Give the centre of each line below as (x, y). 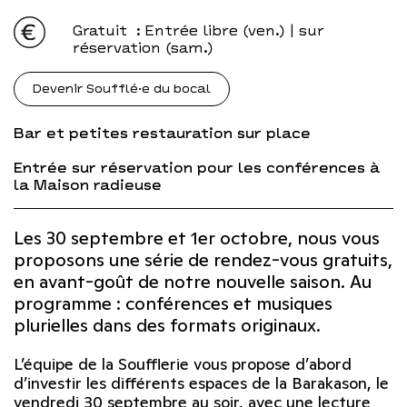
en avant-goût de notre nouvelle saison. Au (193, 282)
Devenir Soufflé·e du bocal (122, 89)
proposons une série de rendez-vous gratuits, (203, 260)
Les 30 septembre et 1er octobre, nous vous (197, 238)
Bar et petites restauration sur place (162, 134)
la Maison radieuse (88, 185)
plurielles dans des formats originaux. (167, 326)
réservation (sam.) (143, 48)
